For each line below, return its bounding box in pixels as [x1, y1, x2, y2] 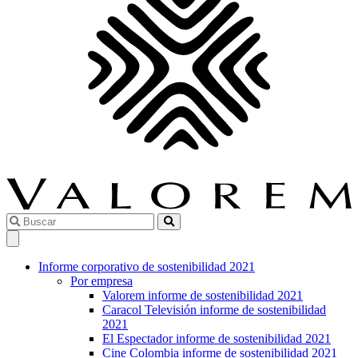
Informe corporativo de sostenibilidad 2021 [38, 259, 255, 273]
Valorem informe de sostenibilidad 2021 [102, 288, 303, 302]
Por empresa [70, 273, 133, 288]
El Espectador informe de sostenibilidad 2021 [102, 331, 331, 345]
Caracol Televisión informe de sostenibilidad [102, 302, 326, 316]
